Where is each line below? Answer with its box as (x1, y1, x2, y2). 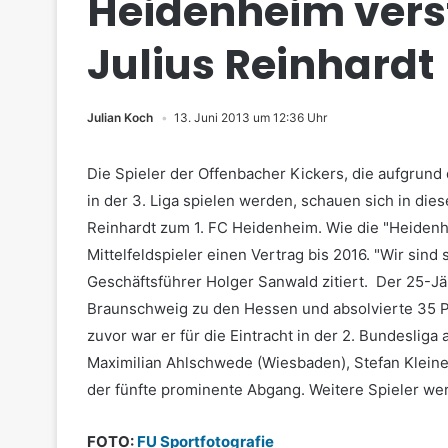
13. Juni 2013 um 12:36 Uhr (174, 110, 327, 125)
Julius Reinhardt (87, 36, 434, 93)
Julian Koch (87, 110, 153, 125)
